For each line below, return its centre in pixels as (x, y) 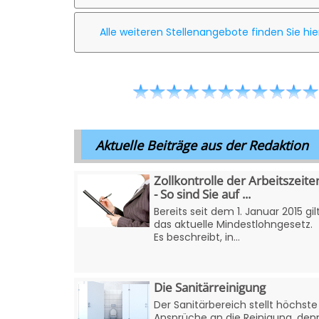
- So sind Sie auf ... (202, 194)
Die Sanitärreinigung (209, 287)
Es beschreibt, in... (197, 237)
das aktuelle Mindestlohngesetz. (233, 224)
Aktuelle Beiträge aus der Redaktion (202, 145)
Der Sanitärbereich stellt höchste (235, 304)
